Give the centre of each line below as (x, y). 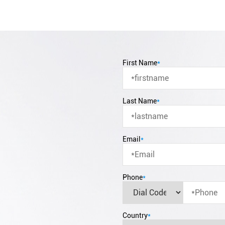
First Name (140, 63)
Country (135, 215)
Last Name (140, 101)
